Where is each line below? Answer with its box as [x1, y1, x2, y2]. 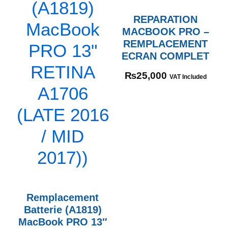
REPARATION [133, 13, 197, 25]
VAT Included [169, 73, 207, 80]
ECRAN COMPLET [122, 49, 209, 62]
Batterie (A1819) [23, 203, 102, 215]
